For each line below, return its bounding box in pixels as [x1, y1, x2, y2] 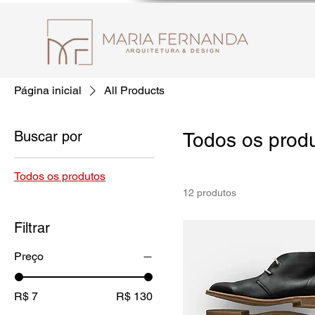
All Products [104, 84, 165, 97]
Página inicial [14, 84, 82, 97]
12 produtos [183, 187, 236, 198]
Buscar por [14, 128, 82, 145]
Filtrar [14, 219, 50, 236]
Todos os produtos [14, 169, 105, 183]
